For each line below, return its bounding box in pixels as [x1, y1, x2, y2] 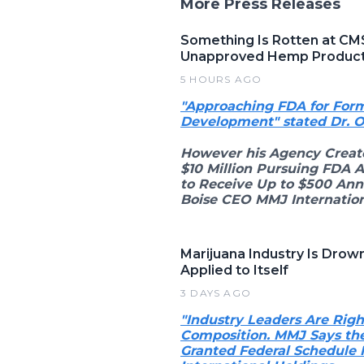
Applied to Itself [180, 262, 288, 278]
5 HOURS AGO [180, 72, 262, 85]
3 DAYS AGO [180, 286, 251, 299]
